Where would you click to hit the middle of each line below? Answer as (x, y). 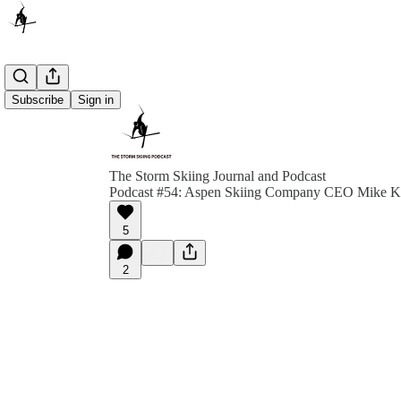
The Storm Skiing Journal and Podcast (218, 176)
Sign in (96, 100)
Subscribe (38, 100)
